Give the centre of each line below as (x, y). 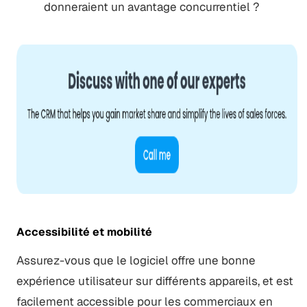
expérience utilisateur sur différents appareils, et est (155, 281)
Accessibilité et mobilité (84, 232)
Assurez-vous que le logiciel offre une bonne (136, 260)
